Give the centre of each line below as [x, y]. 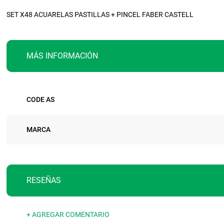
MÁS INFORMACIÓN [62, 56]
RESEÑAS [44, 180]
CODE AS [40, 100]
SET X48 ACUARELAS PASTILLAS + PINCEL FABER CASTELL [100, 15]
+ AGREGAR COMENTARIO [68, 215]
